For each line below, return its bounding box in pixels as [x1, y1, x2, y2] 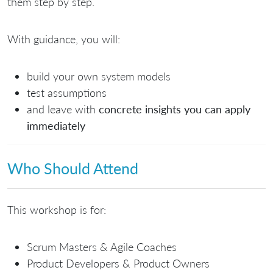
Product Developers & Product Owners [27, 257, 210, 270]
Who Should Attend [7, 158, 138, 177]
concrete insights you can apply [99, 102, 250, 116]
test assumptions [27, 86, 107, 100]
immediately [27, 119, 85, 133]
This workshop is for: [7, 203, 106, 216]
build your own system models [27, 69, 171, 83]
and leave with [27, 102, 99, 116]
